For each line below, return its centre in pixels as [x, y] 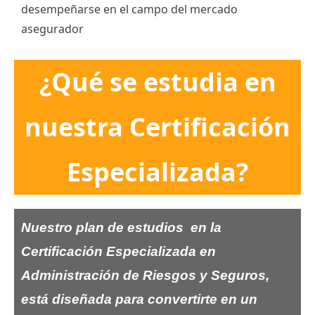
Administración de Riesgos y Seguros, [145, 275]
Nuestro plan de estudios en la [121, 227]
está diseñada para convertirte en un [139, 299]
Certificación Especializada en [118, 251]
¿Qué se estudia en [157, 82]
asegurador [52, 29]
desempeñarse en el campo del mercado [129, 9]
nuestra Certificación [157, 127]
